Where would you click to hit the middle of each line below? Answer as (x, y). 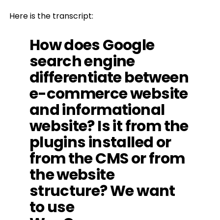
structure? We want (102, 191)
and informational (97, 110)
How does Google (92, 45)
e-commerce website (109, 94)
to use (52, 207)
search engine (82, 61)
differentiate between (109, 77)
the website (72, 175)
